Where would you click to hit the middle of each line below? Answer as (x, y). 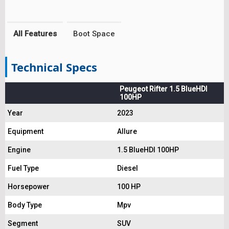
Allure (127, 131)
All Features (35, 34)
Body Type (25, 205)
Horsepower (29, 187)
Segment (23, 223)
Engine (19, 150)
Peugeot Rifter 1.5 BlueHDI (164, 89)
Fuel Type (23, 168)
